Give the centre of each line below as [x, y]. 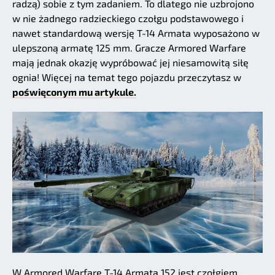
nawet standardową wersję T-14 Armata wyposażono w [136, 33]
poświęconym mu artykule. [74, 92]
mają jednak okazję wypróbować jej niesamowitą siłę [130, 63]
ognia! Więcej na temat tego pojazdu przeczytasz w [127, 77]
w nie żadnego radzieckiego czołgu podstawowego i [128, 18]
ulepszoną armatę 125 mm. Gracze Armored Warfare [129, 48]
